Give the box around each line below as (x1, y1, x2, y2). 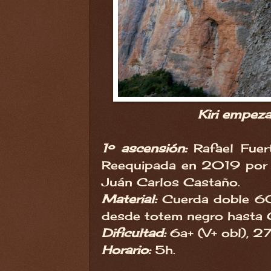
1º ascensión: (102, 140, 194, 155)
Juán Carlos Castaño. (102, 174, 240, 189)
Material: (102, 191, 162, 206)
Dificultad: (102, 225, 166, 240)
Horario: (102, 242, 151, 257)
